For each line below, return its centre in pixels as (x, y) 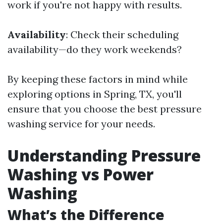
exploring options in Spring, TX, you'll (95, 94)
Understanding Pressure (104, 155)
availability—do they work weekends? (95, 49)
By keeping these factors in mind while (98, 79)
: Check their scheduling (122, 34)
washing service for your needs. (81, 124)
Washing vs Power (81, 174)
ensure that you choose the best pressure (105, 109)
